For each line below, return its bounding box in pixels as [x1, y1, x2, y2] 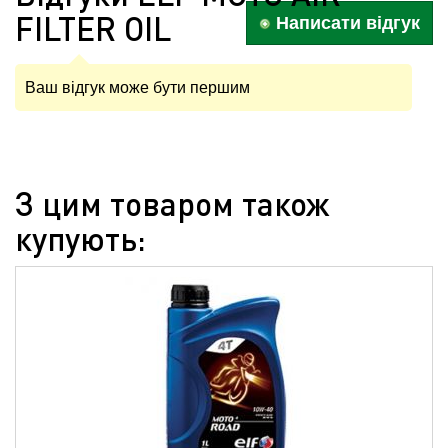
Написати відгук [271, 13, 420, 33]
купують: [15, 219, 146, 258]
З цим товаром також [15, 184, 329, 223]
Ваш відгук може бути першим [25, 79, 250, 96]
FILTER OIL [15, 9, 171, 48]
